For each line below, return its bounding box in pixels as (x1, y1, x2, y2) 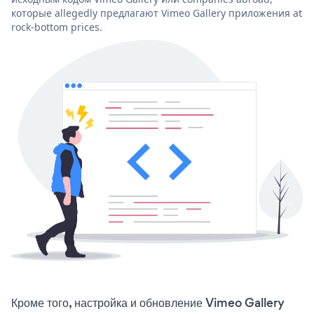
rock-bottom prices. (11, 20, 102, 34)
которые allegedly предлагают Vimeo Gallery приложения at (11, 6, 302, 20)
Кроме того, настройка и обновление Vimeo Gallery (11, 294, 285, 312)
